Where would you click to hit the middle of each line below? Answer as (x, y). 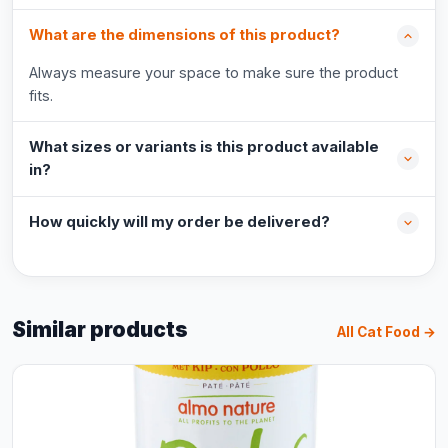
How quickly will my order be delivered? (179, 222)
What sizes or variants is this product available (204, 147)
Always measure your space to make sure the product (213, 72)
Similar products (100, 329)
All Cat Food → (386, 332)
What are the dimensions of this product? (184, 35)
